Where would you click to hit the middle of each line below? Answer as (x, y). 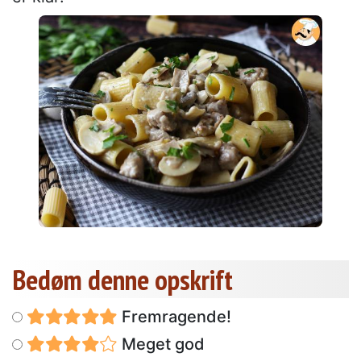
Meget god (161, 344)
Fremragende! (174, 316)
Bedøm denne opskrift (122, 279)
